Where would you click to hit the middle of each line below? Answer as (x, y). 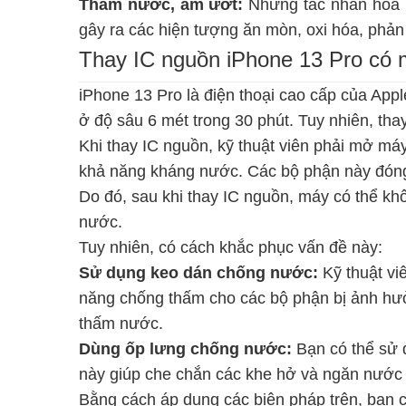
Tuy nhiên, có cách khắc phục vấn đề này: (231, 247)
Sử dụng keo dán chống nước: (198, 272)
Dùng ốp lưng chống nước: (185, 348)
